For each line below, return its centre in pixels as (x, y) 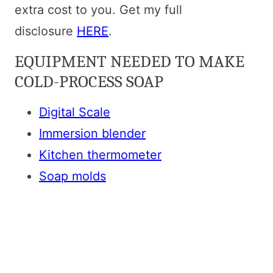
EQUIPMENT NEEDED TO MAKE (129, 62)
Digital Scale (75, 112)
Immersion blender (92, 134)
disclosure (46, 31)
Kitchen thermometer (100, 155)
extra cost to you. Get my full (98, 10)
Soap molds (73, 176)
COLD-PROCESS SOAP (89, 82)
